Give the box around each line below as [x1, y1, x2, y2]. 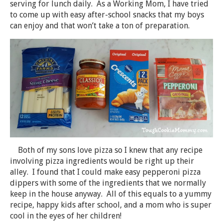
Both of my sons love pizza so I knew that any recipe [10, 145, 203, 155]
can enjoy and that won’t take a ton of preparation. [10, 21, 190, 31]
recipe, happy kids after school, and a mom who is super [10, 200, 212, 210]
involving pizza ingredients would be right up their [10, 156, 194, 166]
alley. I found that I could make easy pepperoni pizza [10, 167, 201, 177]
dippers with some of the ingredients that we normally [10, 178, 206, 188]
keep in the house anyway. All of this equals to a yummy [10, 189, 212, 199]
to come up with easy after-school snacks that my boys [10, 10, 204, 20]
